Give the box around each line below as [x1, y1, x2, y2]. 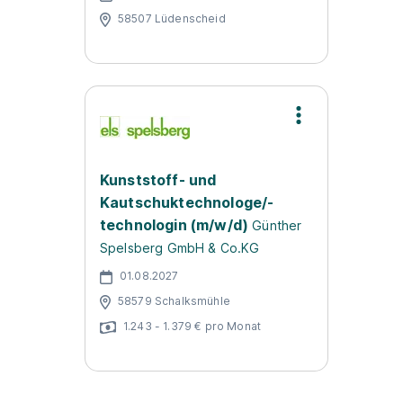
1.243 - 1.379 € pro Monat [123, 318, 261, 333]
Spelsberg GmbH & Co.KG [100, 240, 260, 255]
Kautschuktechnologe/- [100, 193, 274, 211]
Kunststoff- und [100, 171, 217, 189]
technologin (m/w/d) [100, 216, 249, 234]
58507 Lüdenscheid [118, 11, 226, 25]
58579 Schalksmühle [118, 293, 230, 308]
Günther [252, 218, 302, 233]
